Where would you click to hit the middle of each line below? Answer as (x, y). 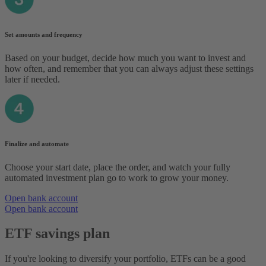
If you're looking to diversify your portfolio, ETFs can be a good (125, 259)
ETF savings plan (57, 234)
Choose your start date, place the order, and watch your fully (118, 167)
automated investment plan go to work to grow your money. (117, 178)
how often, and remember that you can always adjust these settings (129, 68)
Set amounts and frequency (44, 34)
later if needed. (32, 79)
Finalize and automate (37, 143)
